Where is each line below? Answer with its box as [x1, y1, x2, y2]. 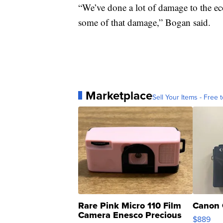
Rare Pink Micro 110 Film [78, 199, 181, 212]
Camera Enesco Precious [78, 208, 182, 222]
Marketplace [86, 86, 152, 105]
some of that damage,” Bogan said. [78, 15, 211, 28]
